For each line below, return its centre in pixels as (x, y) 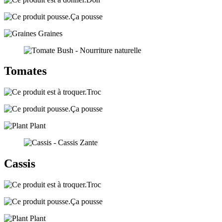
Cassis (20, 164)
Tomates (25, 71)
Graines (49, 33)
